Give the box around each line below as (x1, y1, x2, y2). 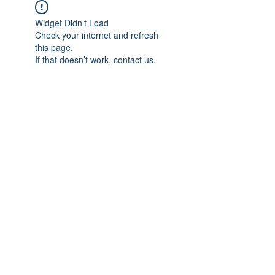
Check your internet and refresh (35, 29, 158, 41)
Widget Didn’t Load (35, 17, 109, 29)
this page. (35, 41, 73, 53)
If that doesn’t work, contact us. (35, 53, 156, 66)
